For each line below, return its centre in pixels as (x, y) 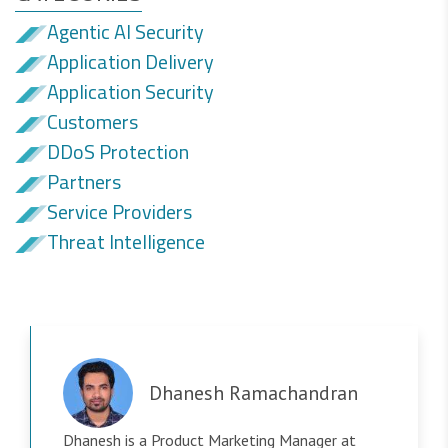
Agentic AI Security (125, 31)
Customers (92, 121)
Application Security (130, 91)
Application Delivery (130, 61)
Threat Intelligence (126, 241)
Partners (84, 181)
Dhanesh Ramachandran (253, 392)
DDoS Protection (118, 151)
